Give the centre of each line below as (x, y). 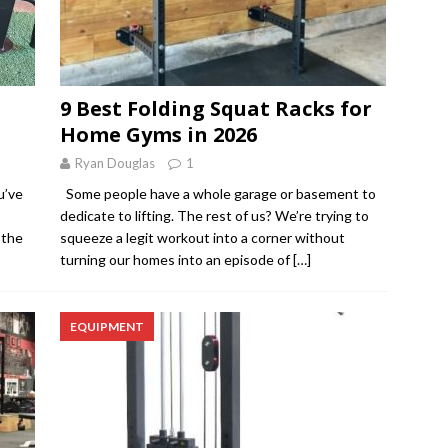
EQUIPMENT (106, 327)
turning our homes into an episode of (176, 260)
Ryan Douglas (114, 163)
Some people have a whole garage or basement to (217, 194)
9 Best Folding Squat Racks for (215, 109)
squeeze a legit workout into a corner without (202, 238)
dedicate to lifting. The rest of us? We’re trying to (214, 216)
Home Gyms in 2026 (158, 135)
